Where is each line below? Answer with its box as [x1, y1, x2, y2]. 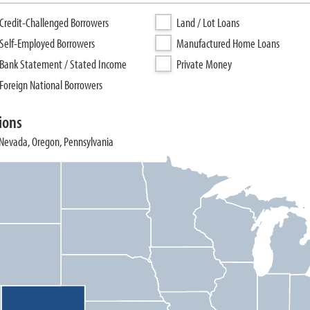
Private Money [176, 56, 232, 72]
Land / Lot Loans [176, 15, 239, 30]
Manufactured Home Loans [176, 35, 280, 51]
